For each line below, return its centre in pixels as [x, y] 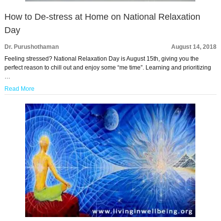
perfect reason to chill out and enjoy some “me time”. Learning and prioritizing [108, 68]
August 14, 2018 [194, 47]
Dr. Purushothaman [31, 47]
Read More [19, 89]
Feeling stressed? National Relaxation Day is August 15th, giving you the [101, 59]
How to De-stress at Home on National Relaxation [102, 17]
